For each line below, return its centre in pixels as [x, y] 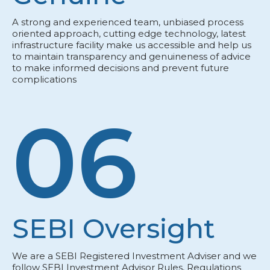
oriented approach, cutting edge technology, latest [129, 34]
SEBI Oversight [114, 229]
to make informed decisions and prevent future [121, 68]
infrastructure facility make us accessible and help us [132, 45]
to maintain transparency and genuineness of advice [131, 57]
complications [44, 80]
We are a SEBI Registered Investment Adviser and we [134, 256]
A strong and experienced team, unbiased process [128, 22]
